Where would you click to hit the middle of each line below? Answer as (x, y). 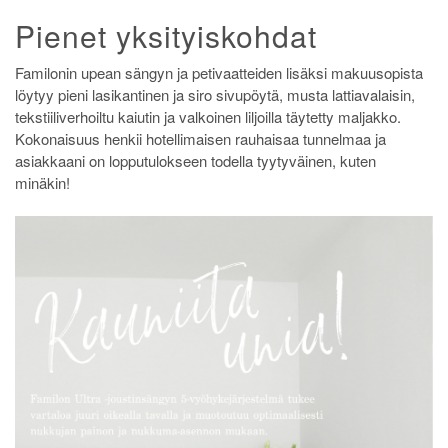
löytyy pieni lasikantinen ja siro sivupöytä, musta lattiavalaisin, (215, 94)
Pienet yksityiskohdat (166, 35)
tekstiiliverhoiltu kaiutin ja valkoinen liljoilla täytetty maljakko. (208, 116)
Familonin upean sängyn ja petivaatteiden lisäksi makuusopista (219, 72)
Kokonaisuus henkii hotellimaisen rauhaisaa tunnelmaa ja (200, 138)
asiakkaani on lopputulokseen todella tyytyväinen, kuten (195, 160)
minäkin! (42, 182)
